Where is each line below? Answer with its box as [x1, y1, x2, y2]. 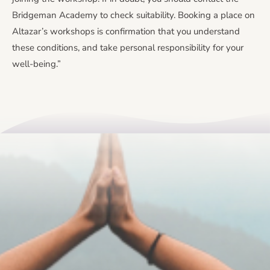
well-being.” [12, 58, 61, 71]
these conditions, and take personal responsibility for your [12, 42, 243, 54]
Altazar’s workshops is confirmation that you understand [12, 25, 240, 38]
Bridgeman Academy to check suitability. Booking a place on [12, 9, 255, 22]
